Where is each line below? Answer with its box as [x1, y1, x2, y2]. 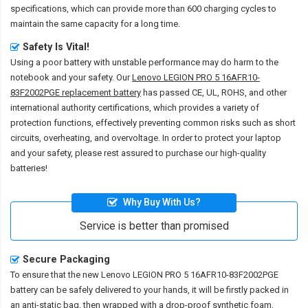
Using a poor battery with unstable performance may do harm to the [10, 56, 278, 67]
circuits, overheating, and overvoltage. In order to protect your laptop [10, 132, 281, 143]
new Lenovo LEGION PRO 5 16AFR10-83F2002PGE [82, 269, 278, 280]
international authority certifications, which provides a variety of [10, 102, 259, 113]
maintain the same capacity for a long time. [10, 18, 180, 29]
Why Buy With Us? [123, 197, 201, 208]
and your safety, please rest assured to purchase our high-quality [10, 147, 266, 158]
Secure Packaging [23, 254, 110, 265]
